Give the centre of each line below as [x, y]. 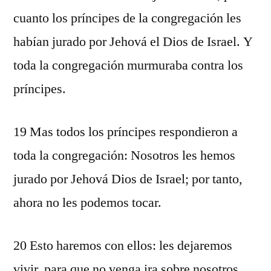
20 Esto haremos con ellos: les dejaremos [123, 246]
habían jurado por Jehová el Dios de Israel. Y [133, 42]
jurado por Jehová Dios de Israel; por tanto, [128, 179]
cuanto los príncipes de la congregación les [127, 18]
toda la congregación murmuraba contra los [128, 65]
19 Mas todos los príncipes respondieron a [126, 132]
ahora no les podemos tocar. [87, 203]
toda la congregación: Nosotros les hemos [124, 155]
